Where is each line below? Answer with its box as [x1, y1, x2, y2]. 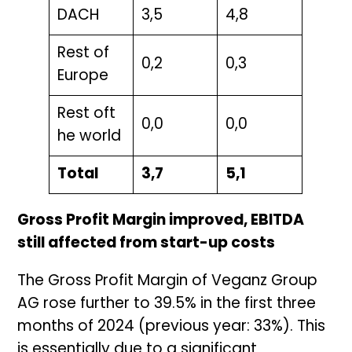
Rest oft [57, 107, 115, 123]
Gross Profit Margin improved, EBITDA [17, 213, 305, 229]
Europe [57, 69, 108, 85]
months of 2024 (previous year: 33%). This [17, 319, 326, 335]
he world [57, 130, 121, 145]
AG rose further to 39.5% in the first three [17, 296, 317, 312]
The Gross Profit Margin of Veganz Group [17, 273, 318, 289]
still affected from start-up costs [17, 236, 276, 251]
